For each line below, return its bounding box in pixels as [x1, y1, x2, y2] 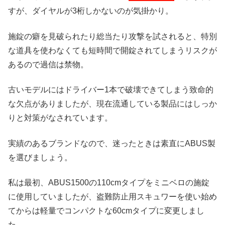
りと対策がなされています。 [8, 114, 113, 123]
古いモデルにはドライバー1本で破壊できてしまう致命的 [8, 85, 213, 94]
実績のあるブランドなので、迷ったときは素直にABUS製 [8, 139, 215, 148]
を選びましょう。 [8, 153, 72, 162]
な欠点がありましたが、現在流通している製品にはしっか [8, 99, 217, 108]
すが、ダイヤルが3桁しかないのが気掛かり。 [8, 7, 173, 16]
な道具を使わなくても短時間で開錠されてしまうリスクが [8, 46, 217, 55]
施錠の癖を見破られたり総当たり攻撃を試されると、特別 [8, 32, 217, 41]
